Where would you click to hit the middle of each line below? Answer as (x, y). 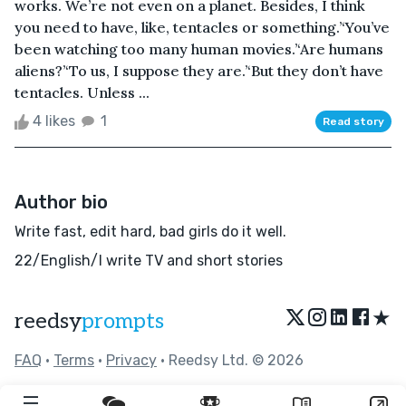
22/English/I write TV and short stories (149, 260)
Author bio (61, 202)
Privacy (131, 360)
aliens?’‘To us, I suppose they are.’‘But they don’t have (199, 70)
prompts (123, 321)
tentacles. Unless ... (82, 92)
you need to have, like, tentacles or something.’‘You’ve (202, 27)
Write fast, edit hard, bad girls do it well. (150, 231)
